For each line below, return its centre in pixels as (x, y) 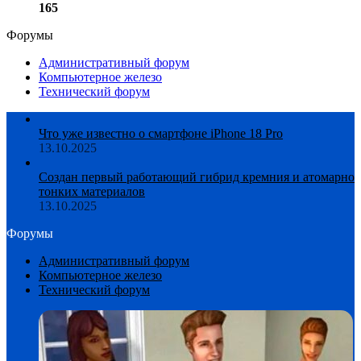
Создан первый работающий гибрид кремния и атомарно (197, 176)
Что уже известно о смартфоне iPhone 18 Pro (161, 133)
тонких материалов (92, 191)
